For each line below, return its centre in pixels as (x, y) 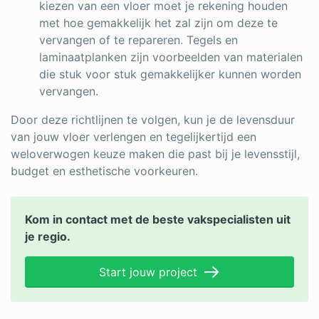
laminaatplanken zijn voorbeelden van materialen (171, 57)
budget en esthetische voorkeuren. (104, 171)
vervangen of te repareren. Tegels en (138, 40)
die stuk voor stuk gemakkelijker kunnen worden (170, 74)
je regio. (48, 237)
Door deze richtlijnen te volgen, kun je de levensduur (153, 120)
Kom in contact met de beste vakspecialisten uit (158, 220)
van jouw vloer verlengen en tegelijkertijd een (134, 137)
